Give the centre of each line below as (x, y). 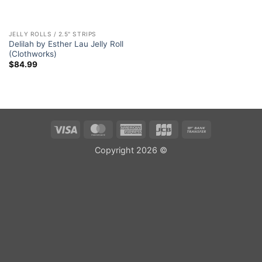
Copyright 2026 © (131, 150)
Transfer (224, 142)
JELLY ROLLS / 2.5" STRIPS (52, 34)
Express (158, 142)
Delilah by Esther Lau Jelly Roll (66, 44)
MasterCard (132, 129)
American (161, 129)
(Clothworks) (32, 54)
